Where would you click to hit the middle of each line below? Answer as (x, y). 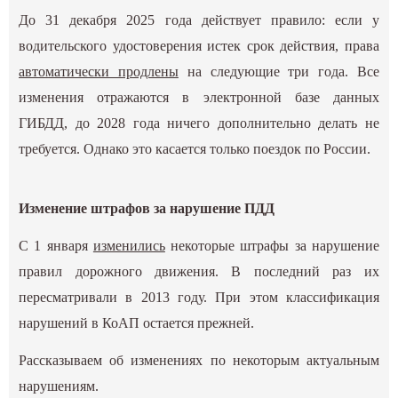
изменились (129, 246)
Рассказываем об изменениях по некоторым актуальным (199, 361)
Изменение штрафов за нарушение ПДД (147, 209)
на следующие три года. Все (279, 72)
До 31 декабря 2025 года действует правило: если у (199, 20)
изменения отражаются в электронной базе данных (199, 97)
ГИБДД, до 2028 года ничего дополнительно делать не (199, 123)
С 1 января (56, 246)
